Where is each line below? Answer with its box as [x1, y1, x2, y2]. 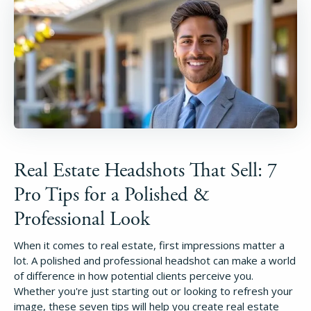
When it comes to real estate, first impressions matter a [14, 237, 285, 252]
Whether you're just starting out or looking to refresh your [14, 283, 293, 298]
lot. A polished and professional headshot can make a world [14, 253, 296, 267]
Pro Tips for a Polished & [14, 182, 210, 208]
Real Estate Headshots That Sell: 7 [14, 158, 277, 183]
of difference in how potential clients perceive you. [14, 268, 253, 283]
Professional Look [14, 206, 150, 232]
